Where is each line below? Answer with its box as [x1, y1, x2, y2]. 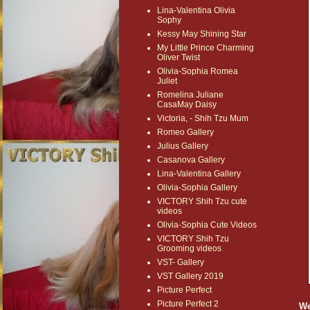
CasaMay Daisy [157, 100, 217, 110]
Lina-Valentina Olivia [157, 6, 235, 16]
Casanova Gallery [157, 155, 225, 165]
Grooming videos [157, 244, 221, 254]
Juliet [157, 76, 177, 86]
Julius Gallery [157, 141, 208, 152]
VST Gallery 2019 [157, 271, 224, 282]
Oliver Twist [157, 53, 200, 63]
